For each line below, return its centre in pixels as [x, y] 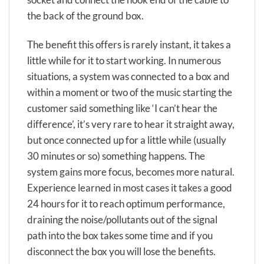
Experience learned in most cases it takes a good [130, 188]
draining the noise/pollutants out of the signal [122, 220]
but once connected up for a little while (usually [127, 140]
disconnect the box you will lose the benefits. [121, 252]
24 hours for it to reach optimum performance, [126, 204]
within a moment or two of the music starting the [130, 93]
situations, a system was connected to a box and [128, 77]
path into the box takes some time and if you [120, 236]
